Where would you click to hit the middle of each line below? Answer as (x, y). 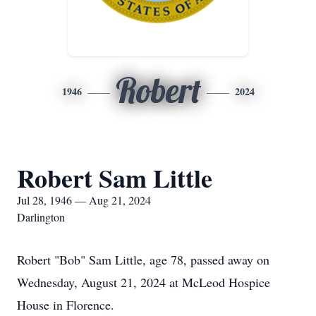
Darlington (41, 217)
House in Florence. (66, 305)
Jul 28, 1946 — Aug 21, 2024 (84, 200)
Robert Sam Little (115, 178)
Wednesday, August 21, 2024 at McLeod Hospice (144, 282)
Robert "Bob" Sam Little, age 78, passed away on (143, 260)
